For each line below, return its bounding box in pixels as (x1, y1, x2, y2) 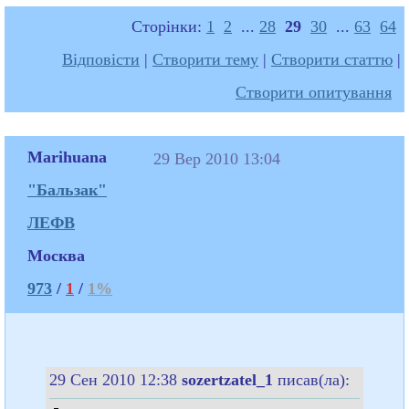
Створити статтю (271, 49, 393, 68)
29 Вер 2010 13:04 (153, 149, 285, 168)
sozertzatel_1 (182, 370, 278, 389)
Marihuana (27, 147, 107, 166)
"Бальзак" (27, 180, 107, 199)
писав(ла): (278, 370, 350, 389)
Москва (27, 246, 85, 265)
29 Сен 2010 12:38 (49, 370, 182, 389)
